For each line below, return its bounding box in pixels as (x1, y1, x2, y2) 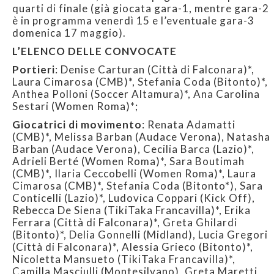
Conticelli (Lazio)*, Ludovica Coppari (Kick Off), (12, 191, 255, 205)
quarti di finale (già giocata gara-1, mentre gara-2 (12, 2, 269, 15)
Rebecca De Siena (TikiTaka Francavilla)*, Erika (12, 204, 251, 217)
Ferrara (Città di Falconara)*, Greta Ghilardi (12, 216, 237, 229)
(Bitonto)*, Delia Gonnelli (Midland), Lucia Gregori (12, 228, 268, 242)
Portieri (12, 63, 55, 76)
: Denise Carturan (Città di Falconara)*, (55, 63, 254, 76)
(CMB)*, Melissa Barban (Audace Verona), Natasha (12, 130, 270, 144)
